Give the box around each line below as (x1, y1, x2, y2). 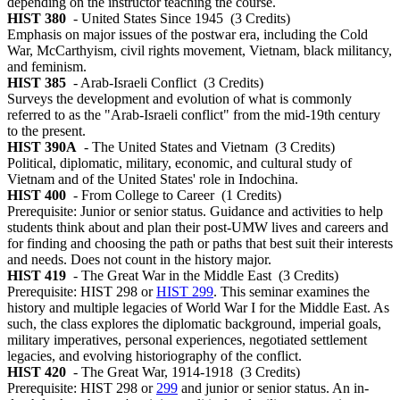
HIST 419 (7, 268, 66, 284)
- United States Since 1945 (73, 11, 223, 27)
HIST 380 (7, 11, 66, 27)
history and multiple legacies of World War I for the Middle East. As (7, 300, 389, 316)
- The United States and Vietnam (84, 139, 268, 155)
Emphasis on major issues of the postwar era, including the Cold (7, 27, 368, 43)
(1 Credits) (221, 187, 281, 204)
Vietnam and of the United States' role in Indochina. (7, 171, 298, 187)
